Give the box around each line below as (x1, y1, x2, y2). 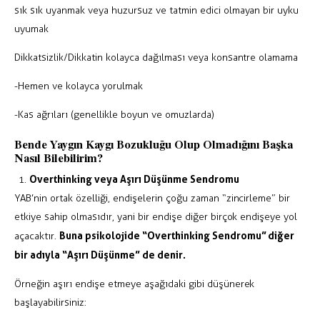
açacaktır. (14, 229, 59, 242)
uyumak (14, 22, 49, 35)
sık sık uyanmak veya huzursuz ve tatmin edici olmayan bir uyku (14, 4, 299, 16)
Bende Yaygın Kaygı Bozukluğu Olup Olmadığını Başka (14, 135, 293, 152)
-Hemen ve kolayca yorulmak (14, 79, 143, 92)
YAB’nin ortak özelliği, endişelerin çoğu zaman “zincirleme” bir (14, 191, 291, 204)
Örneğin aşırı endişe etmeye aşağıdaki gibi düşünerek (14, 277, 255, 290)
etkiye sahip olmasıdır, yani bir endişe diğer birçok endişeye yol (14, 210, 298, 223)
